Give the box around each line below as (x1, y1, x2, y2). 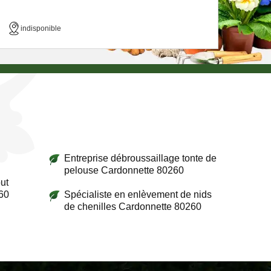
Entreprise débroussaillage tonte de (64, 152, 217, 163)
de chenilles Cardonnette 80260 (64, 201, 201, 212)
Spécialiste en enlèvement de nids (64, 189, 212, 200)
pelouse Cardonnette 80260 (64, 165, 184, 175)
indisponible (21, 24, 61, 33)
